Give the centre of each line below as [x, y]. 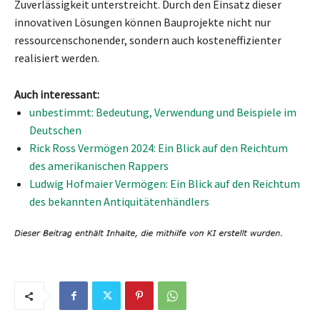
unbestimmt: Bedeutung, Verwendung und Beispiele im [163, 112]
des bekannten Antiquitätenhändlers [119, 201]
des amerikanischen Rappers [99, 165]
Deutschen [55, 130]
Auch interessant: [57, 94]
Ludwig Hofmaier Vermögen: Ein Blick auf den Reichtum [165, 183]
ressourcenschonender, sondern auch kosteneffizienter [148, 40]
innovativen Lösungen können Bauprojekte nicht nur [142, 22]
